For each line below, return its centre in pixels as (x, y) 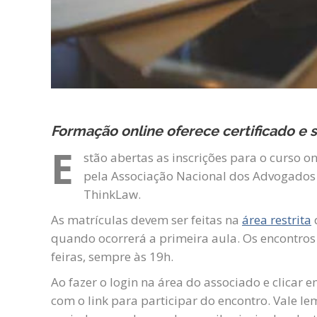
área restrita (277, 219)
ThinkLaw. (113, 194)
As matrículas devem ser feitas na (146, 219)
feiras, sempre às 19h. (112, 256)
